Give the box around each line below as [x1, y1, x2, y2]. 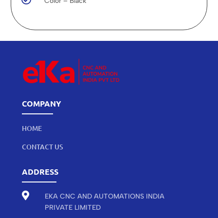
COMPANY [21, 98, 61, 109]
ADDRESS [21, 166, 58, 177]
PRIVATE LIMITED [44, 203, 101, 212]
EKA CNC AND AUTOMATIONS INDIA [44, 192, 164, 200]
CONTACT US [21, 142, 63, 151]
